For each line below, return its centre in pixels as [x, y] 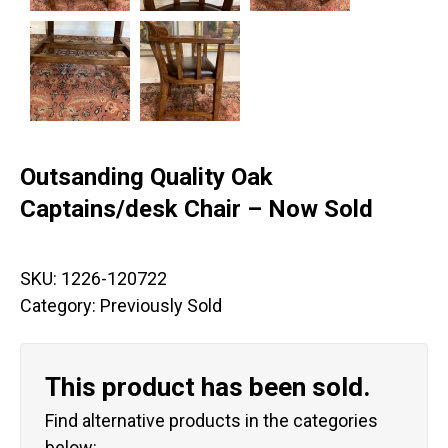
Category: [60, 306]
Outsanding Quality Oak [146, 177]
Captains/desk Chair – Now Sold [196, 209]
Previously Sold [161, 306]
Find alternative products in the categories [211, 421]
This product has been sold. [207, 387]
